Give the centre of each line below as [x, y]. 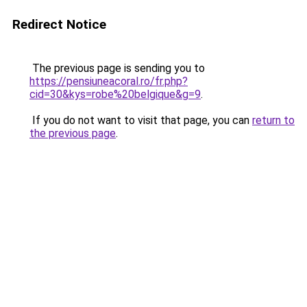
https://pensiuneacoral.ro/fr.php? [109, 81]
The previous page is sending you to [117, 68]
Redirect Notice [59, 24]
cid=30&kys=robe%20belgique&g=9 [115, 94]
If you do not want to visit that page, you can [141, 120]
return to [273, 120]
